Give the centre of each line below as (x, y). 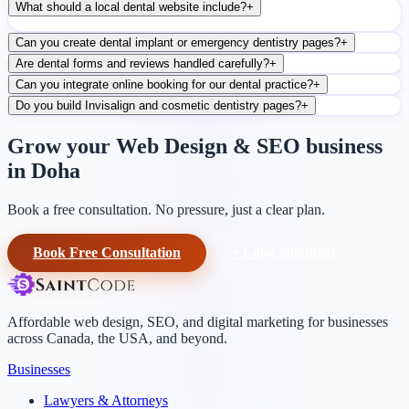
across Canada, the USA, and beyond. (117, 338)
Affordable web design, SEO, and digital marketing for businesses (198, 321)
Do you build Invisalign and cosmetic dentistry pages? (158, 105)
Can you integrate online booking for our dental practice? (164, 84)
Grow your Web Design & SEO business (195, 146)
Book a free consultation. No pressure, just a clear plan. (166, 209)
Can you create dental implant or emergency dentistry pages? (178, 42)
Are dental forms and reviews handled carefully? (142, 63)
